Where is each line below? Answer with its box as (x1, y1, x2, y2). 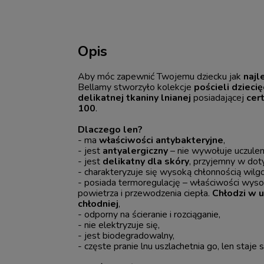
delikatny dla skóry (103, 154, 190, 168)
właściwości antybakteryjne (99, 133, 224, 147)
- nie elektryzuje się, (78, 218, 160, 232)
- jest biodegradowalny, (78, 229, 175, 242)
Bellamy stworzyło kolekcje (78, 80, 194, 94)
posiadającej (191, 91, 247, 104)
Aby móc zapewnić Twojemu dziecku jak (78, 70, 244, 83)
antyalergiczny (103, 144, 169, 157)
